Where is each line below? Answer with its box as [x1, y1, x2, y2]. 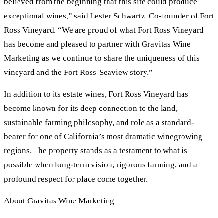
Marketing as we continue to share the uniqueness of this [4, 54, 200, 63]
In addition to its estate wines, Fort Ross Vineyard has [4, 90, 188, 99]
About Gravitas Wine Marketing [4, 196, 114, 206]
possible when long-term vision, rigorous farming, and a [4, 160, 197, 170]
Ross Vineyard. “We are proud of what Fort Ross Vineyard [4, 25, 204, 35]
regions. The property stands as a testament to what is [4, 146, 187, 156]
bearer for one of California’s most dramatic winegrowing [4, 132, 202, 142]
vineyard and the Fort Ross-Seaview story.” [4, 68, 153, 77]
